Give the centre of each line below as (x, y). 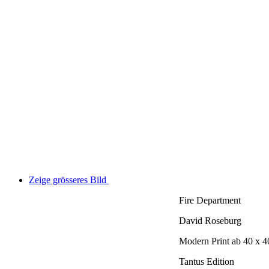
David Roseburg (210, 220)
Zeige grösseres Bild (68, 180)
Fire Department (210, 200)
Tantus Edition (207, 261)
